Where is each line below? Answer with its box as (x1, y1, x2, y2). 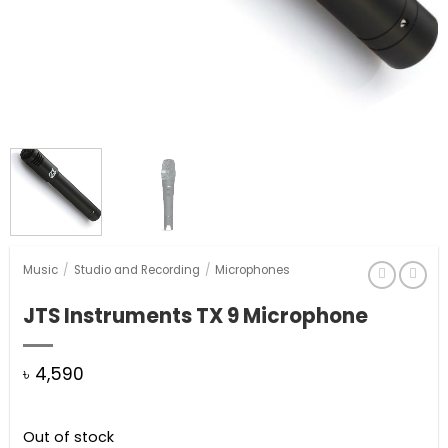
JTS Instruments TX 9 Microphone (22, 302, 368, 331)
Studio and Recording (73, 261, 200, 278)
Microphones (215, 261, 291, 278)
